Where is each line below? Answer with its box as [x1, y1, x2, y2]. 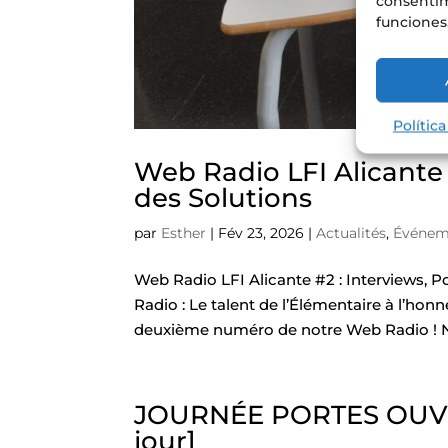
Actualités [316, 223, 387, 242]
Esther [161, 223, 207, 242]
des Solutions [134, 181, 313, 214]
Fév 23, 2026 [218, 223, 305, 242]
